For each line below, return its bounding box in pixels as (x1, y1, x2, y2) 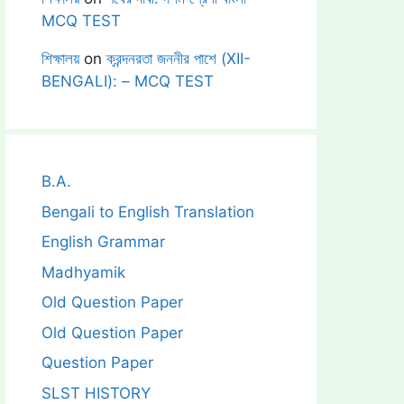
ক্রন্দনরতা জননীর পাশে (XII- (106, 50, 251, 68)
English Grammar (41, 233, 165, 251)
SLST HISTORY (41, 383, 151, 402)
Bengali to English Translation (41, 202, 254, 221)
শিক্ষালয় (41, 50, 79, 68)
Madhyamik (41, 262, 125, 281)
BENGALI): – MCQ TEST (41, 72, 214, 90)
